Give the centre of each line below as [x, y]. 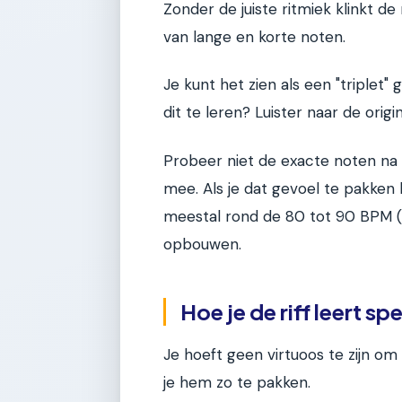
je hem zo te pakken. [237, 383]
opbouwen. [202, 244]
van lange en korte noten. [254, 37]
